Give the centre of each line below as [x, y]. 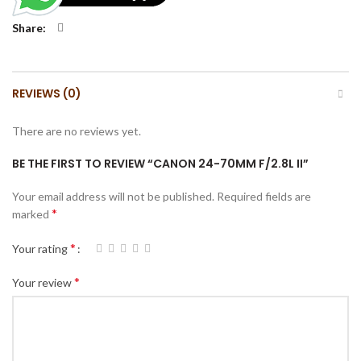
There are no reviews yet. [77, 131]
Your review [43, 283]
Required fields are [264, 196]
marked [32, 214]
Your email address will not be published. [113, 196]
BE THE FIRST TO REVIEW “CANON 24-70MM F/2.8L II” [160, 163]
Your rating [41, 249]
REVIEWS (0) [47, 93]
